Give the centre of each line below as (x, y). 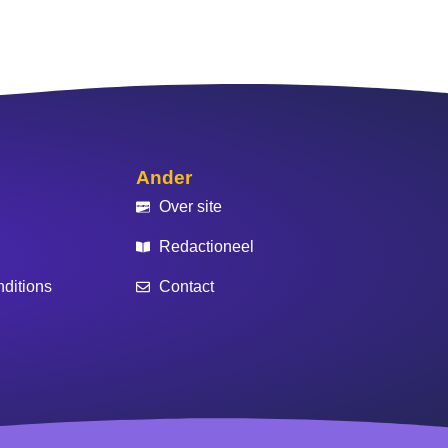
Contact (186, 286)
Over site (190, 206)
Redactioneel (206, 246)
